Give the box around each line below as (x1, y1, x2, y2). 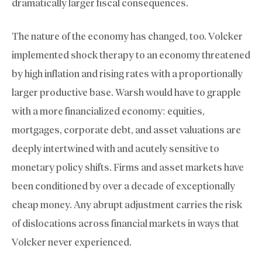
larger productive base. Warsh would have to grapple (12, 87, 241, 99)
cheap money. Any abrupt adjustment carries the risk (12, 199, 242, 211)
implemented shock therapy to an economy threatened (12, 49, 250, 61)
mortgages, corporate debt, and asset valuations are (12, 124, 241, 136)
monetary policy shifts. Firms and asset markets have (12, 161, 244, 174)
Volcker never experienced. (12, 236, 132, 249)
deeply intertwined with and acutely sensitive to (12, 143, 219, 155)
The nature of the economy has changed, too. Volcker (12, 30, 243, 43)
